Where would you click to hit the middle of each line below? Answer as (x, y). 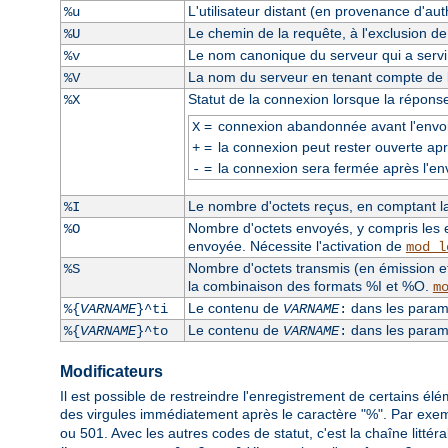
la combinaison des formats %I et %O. (310, 285)
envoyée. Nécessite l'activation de (296, 245)
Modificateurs (111, 371)
